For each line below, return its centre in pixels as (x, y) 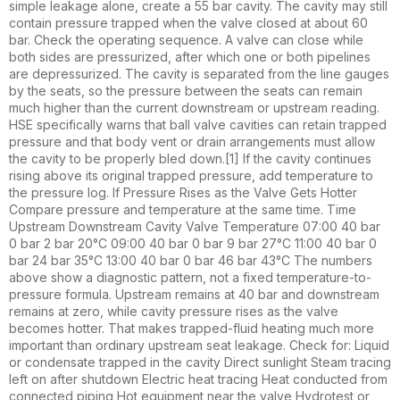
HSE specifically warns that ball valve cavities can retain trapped (198, 125)
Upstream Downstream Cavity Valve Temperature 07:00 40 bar (195, 227)
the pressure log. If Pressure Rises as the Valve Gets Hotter (183, 193)
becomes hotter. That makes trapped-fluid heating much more (192, 329)
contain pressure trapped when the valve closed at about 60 (188, 23)
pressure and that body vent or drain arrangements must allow (192, 142)
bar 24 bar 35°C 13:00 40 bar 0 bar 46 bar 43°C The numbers (191, 261)
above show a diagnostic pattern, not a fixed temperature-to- (190, 278)
